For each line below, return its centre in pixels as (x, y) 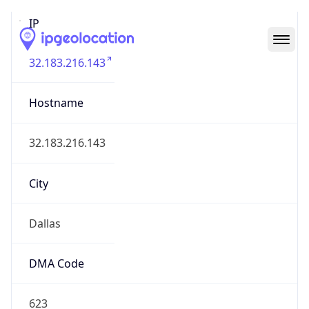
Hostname (56, 103)
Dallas (44, 223)
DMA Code (56, 264)
